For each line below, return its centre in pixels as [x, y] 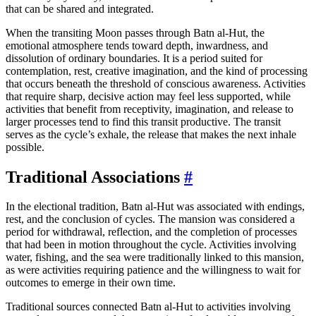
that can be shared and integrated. [80, 8]
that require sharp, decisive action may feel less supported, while [148, 96]
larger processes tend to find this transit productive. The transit [143, 121]
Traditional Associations [95, 177]
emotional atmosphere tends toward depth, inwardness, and [137, 45]
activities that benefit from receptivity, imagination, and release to [150, 109]
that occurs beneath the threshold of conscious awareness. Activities [156, 83]
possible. [25, 147]
